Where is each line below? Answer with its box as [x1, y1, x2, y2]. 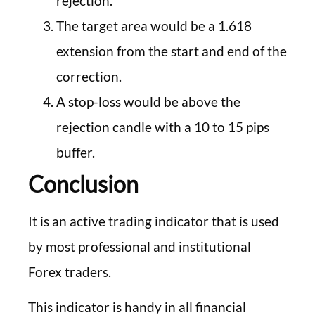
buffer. [56, 144, 95, 161]
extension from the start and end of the [56, 43, 287, 60]
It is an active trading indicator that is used [28, 213, 279, 230]
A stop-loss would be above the [56, 94, 240, 110]
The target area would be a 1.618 [56, 18, 252, 34]
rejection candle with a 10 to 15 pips [56, 119, 269, 136]
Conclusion [28, 170, 139, 198]
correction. [56, 68, 122, 85]
